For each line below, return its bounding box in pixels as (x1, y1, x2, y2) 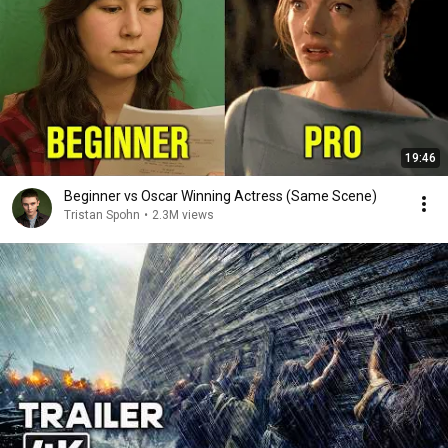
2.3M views (152, 208, 214, 222)
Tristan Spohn (64, 208, 140, 222)
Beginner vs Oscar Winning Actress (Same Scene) (64, 188, 377, 204)
